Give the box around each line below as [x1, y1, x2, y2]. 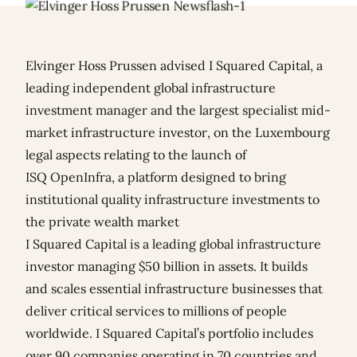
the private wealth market [25, 214, 179, 230]
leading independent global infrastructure [25, 80, 276, 96]
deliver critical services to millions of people [25, 303, 287, 320]
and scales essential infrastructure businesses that [25, 280, 323, 297]
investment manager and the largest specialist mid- [25, 102, 331, 119]
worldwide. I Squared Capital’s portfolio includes [25, 325, 313, 342]
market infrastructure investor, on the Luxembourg [25, 124, 330, 141]
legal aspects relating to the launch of [25, 147, 246, 163]
